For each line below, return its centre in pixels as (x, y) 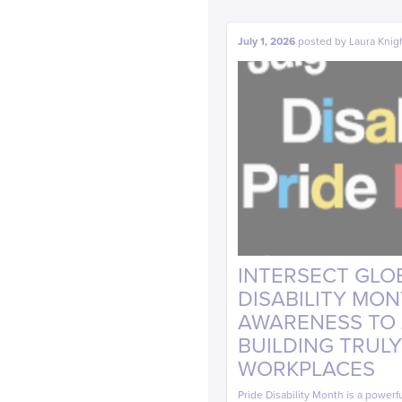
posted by (323, 41)
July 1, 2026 (267, 41)
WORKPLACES (306, 370)
